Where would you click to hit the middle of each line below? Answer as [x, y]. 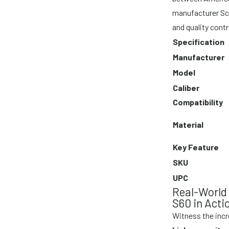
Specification [199, 41]
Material [188, 124]
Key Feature [196, 147]
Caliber [186, 87]
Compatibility [198, 102]
